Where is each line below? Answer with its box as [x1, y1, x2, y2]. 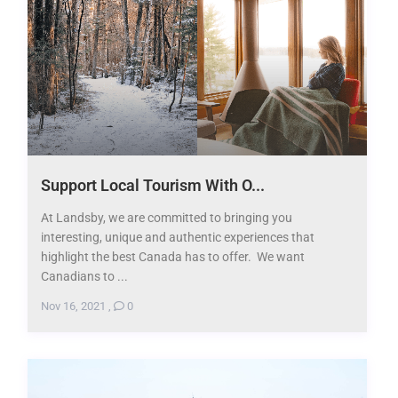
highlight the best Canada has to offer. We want [40, 249, 305, 264]
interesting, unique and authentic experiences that [40, 229, 314, 244]
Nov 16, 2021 [40, 298, 106, 313]
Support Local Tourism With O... [40, 175, 265, 195]
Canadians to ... [40, 268, 128, 283]
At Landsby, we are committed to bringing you [40, 210, 292, 225]
